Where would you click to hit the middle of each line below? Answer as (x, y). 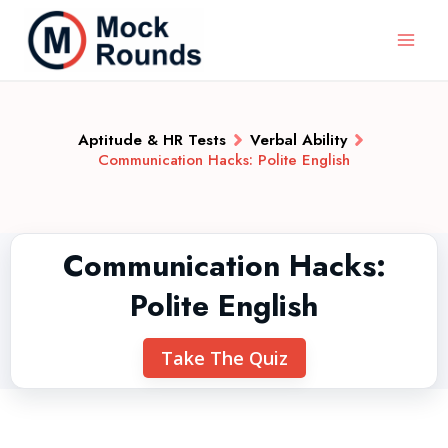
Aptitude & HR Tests (151, 140)
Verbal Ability (298, 140)
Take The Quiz (224, 358)
